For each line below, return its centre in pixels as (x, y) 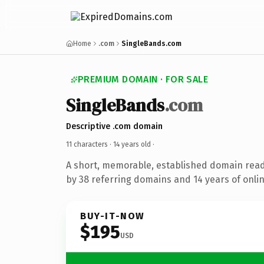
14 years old (132, 144)
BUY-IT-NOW (113, 216)
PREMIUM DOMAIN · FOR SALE (143, 79)
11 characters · (90, 144)
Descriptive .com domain (114, 126)
